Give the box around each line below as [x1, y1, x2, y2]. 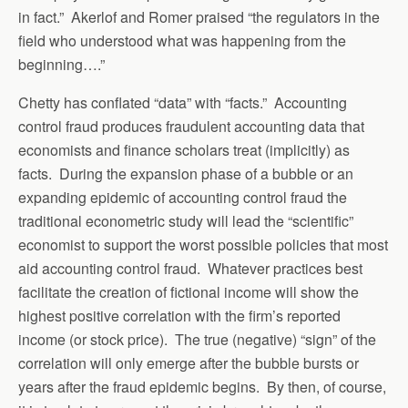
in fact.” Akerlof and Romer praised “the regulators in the [18, 5, 380, 27]
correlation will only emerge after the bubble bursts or [18, 352, 359, 373]
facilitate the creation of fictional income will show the [18, 280, 359, 302]
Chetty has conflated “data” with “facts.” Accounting [18, 91, 347, 113]
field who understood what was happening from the [18, 29, 346, 51]
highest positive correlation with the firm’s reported [18, 304, 341, 326]
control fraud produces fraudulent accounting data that [18, 115, 364, 137]
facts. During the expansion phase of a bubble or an [18, 162, 353, 184]
